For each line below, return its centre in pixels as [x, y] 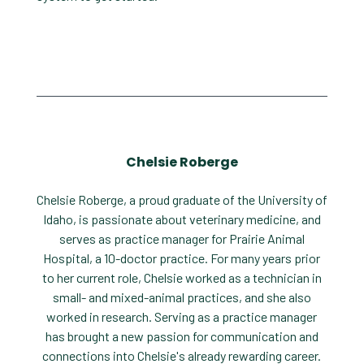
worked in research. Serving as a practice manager [182, 317]
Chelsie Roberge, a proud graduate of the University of [182, 200]
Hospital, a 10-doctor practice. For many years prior [182, 258]
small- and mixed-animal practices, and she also [182, 297]
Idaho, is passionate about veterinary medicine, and [182, 219]
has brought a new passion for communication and [182, 336]
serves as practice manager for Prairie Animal [182, 239]
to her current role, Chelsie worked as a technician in [182, 278]
